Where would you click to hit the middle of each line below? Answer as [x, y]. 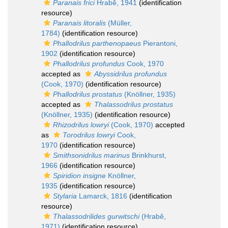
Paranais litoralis [79, 23]
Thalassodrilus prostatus [134, 105]
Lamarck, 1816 [102, 196]
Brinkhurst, [148, 155]
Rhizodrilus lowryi [81, 125]
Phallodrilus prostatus [88, 94]
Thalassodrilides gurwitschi [96, 217]
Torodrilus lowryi [89, 135]
